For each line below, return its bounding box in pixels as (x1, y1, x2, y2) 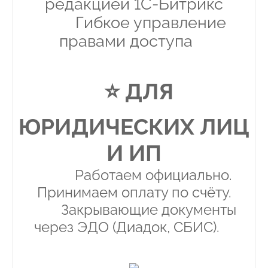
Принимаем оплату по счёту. (36, 184, 232, 202)
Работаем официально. (45, 166, 232, 184)
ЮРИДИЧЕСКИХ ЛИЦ (19, 114, 249, 141)
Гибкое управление (42, 13, 226, 32)
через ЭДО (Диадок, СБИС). (34, 218, 234, 236)
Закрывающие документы (32, 201, 236, 219)
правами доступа (59, 32, 209, 51)
